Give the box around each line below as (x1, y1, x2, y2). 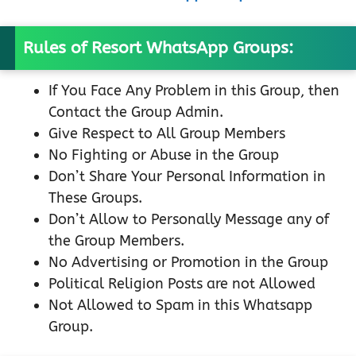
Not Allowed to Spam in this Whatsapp (48, 296, 312, 315)
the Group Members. (48, 232, 184, 250)
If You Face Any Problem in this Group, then (48, 82, 339, 100)
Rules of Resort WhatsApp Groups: (23, 38, 293, 59)
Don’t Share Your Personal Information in (48, 168, 326, 186)
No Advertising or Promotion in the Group (48, 253, 328, 272)
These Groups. (48, 189, 142, 207)
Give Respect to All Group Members (48, 125, 285, 143)
